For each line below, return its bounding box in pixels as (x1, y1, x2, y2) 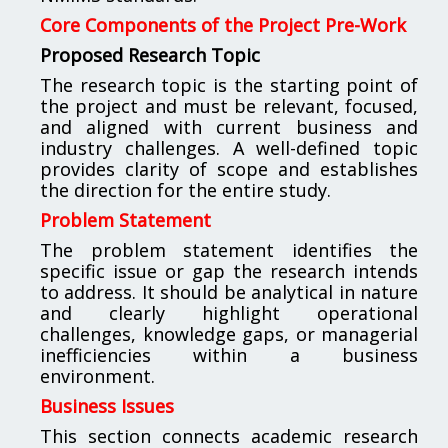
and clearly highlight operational (40, 300, 418, 325)
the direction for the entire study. (40, 177, 331, 202)
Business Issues (40, 393, 174, 418)
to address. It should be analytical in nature (40, 279, 418, 304)
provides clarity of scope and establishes (40, 156, 418, 181)
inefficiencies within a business (40, 342, 418, 367)
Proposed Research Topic (40, 42, 260, 67)
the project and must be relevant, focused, (40, 93, 418, 118)
